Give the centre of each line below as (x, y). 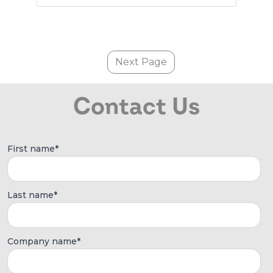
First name (31, 149)
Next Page (141, 62)
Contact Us (136, 107)
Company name (42, 242)
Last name (30, 195)
